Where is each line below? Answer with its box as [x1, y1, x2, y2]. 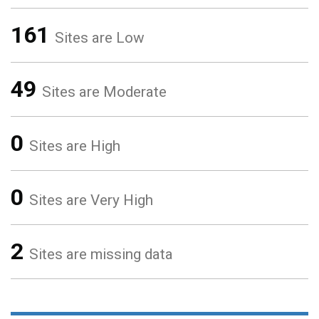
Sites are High [29, 137, 120, 155]
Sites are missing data [29, 246, 173, 263]
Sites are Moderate [42, 83, 167, 100]
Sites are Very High [29, 192, 153, 209]
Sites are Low [55, 29, 145, 46]
